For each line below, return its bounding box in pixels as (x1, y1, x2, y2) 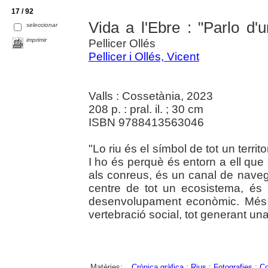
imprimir (26, 36, 47, 43)
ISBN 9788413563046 (88, 115, 204, 129)
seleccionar (26, 21, 58, 28)
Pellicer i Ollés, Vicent (88, 50, 199, 63)
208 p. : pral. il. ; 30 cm (88, 102, 203, 115)
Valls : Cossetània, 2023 (88, 89, 213, 102)
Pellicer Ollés (88, 36, 156, 50)
